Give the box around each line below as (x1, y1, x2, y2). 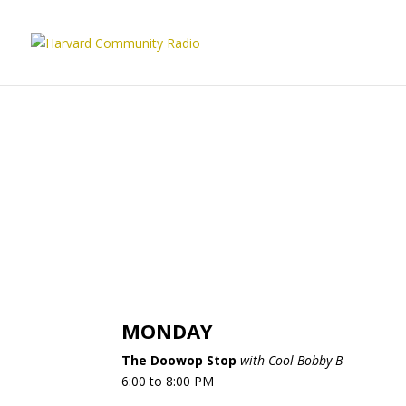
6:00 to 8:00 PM (121, 372, 215, 390)
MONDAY (121, 316, 214, 344)
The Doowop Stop (121, 351, 237, 369)
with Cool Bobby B (240, 351, 343, 369)
